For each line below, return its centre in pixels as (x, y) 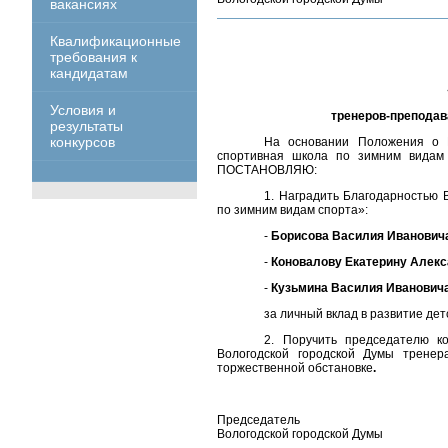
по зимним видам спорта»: (292, 210)
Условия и (83, 110)
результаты (86, 126)
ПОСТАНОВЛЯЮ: (267, 170)
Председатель (258, 420)
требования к (93, 57)
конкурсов (82, 142)
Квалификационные (115, 41)
